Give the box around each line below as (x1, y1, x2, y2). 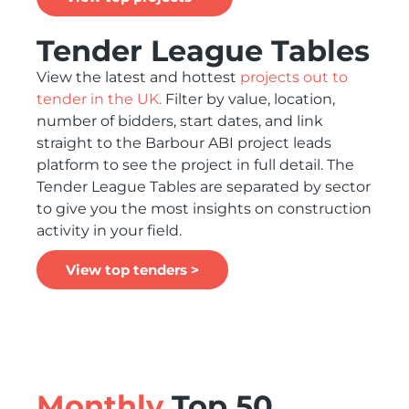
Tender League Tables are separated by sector (37, 178, 371, 195)
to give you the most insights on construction (37, 200, 372, 217)
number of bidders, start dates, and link (37, 112, 323, 130)
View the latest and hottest (37, 68, 240, 86)
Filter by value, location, (162, 90, 335, 108)
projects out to (240, 68, 348, 86)
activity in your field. (37, 222, 182, 239)
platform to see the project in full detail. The (37, 156, 354, 173)
